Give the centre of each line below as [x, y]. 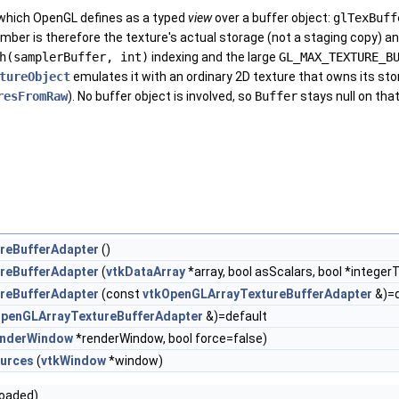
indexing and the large [214, 57]
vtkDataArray [146, 272]
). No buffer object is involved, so [161, 97]
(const [121, 294]
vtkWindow [73, 361]
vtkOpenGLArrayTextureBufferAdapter [257, 294]
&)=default [235, 317]
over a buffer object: [273, 18]
